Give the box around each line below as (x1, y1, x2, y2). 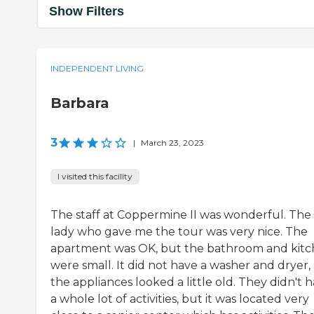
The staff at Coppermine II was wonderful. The (50, 207, 311, 221)
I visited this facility (57, 170, 132, 182)
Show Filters (49, 4, 124, 19)
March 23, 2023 (141, 137, 204, 148)
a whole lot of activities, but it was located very (50, 292, 309, 306)
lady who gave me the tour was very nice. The (50, 224, 308, 238)
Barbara (50, 94, 109, 111)
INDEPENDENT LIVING (50, 62, 144, 74)
